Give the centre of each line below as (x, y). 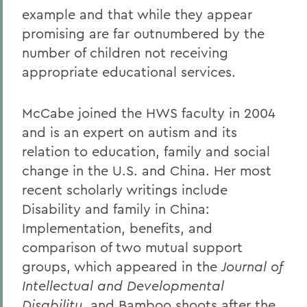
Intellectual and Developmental (123, 285)
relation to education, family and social (146, 151)
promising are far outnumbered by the (143, 33)
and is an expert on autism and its (130, 132)
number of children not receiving (125, 52)
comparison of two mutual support (132, 247)
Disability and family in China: (116, 209)
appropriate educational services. (129, 72)
